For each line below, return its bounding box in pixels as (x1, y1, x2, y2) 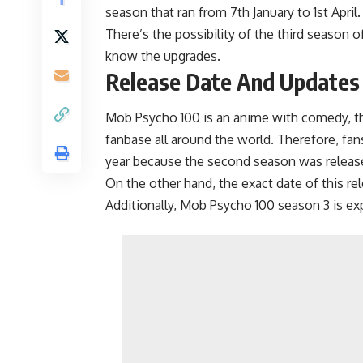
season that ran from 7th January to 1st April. (105, 3, 361, 20)
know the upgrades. (105, 47, 220, 64)
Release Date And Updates (105, 66, 360, 96)
